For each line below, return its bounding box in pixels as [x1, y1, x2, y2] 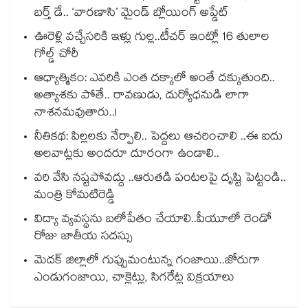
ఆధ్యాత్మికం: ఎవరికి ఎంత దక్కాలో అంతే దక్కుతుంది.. [34, 69, 275, 90]
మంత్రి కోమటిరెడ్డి [34, 186, 115, 207]
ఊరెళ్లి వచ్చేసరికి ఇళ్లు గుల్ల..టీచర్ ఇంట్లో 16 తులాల [34, 28, 269, 49]
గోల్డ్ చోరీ [34, 45, 78, 66]
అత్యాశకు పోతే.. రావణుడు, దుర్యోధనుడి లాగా [34, 87, 250, 107]
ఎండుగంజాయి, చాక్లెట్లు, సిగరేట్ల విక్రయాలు [34, 269, 234, 289]
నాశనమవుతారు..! [34, 104, 117, 124]
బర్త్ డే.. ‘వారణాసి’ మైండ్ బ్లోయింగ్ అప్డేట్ [34, 4, 228, 25]
